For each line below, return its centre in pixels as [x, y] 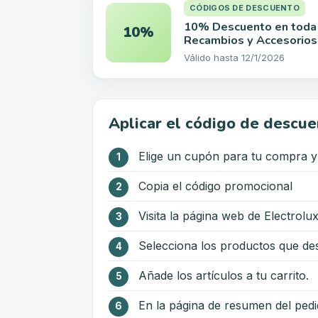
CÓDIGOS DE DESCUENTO [245, 8]
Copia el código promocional [215, 186]
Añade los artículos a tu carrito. [224, 275]
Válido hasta [211, 57]
